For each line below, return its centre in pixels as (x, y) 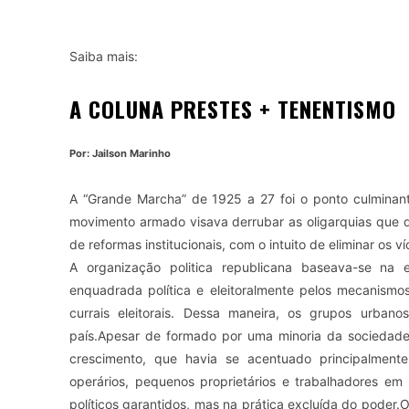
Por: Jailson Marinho (120, 153)
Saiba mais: (104, 56)
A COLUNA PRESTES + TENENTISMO (233, 109)
